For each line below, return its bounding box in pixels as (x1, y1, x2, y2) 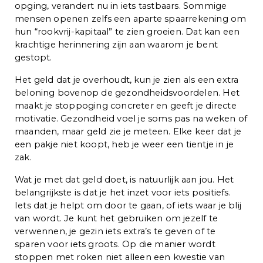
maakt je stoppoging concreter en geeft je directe (15, 100, 237, 111)
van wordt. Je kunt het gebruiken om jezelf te (15, 213, 218, 224)
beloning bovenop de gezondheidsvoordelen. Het (15, 87, 240, 98)
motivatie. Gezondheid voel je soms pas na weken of (15, 113, 248, 124)
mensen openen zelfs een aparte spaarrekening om (15, 13, 247, 24)
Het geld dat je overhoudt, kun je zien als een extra (15, 74, 239, 85)
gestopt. (15, 52, 52, 63)
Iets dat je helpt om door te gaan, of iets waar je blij (15, 200, 242, 211)
